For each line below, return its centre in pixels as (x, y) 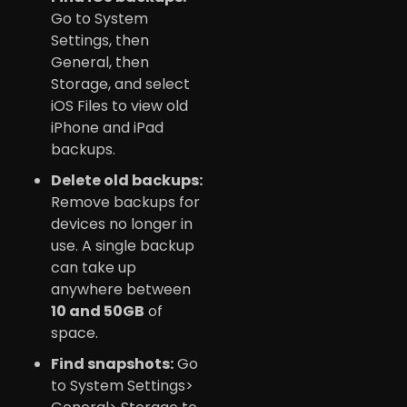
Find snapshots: (112, 363)
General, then (100, 62)
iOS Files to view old (119, 105)
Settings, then (100, 40)
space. (74, 333)
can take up (94, 267)
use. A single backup (123, 245)
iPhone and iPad (107, 127)
